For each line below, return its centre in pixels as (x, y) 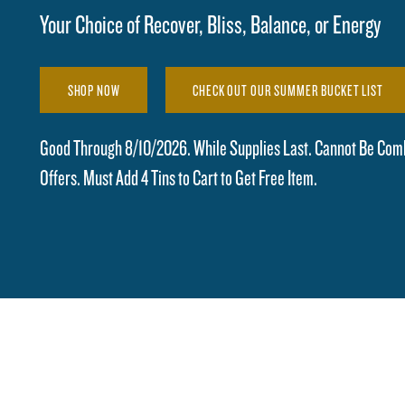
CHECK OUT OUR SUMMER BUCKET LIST (288, 90)
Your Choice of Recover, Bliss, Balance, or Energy (211, 24)
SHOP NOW (94, 90)
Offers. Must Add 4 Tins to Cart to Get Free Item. (179, 177)
